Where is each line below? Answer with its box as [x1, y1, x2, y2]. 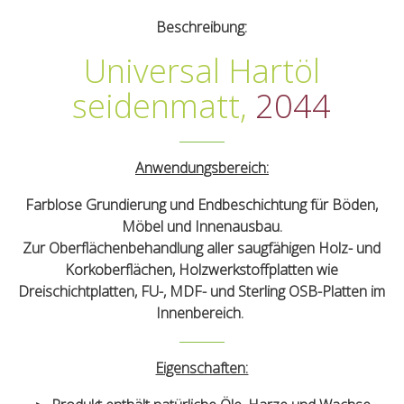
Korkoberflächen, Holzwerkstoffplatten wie [65, 260, 339, 280]
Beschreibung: [156, 17, 248, 38]
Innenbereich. [156, 303, 248, 324]
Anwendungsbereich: [134, 158, 269, 179]
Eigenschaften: [155, 358, 249, 379]
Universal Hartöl [83, 49, 320, 94]
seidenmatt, [72, 84, 256, 129]
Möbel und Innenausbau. [121, 216, 282, 237]
